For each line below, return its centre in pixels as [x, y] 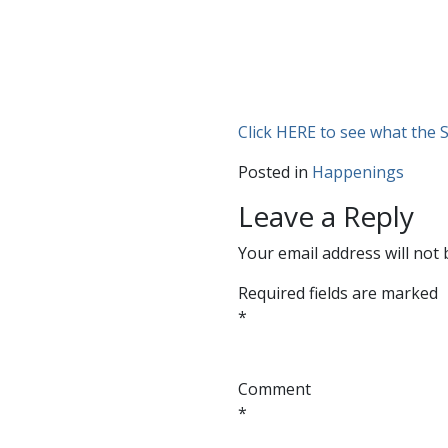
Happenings [357, 172]
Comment [274, 389]
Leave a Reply [325, 216]
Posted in [274, 172]
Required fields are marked [337, 293]
